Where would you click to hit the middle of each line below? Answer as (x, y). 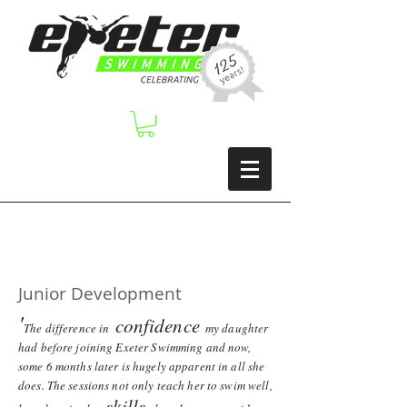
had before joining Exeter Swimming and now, (135, 347)
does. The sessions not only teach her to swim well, (145, 385)
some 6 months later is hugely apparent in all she (142, 366)
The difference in (67, 328)
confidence (157, 325)
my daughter (237, 328)
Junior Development (100, 293)
